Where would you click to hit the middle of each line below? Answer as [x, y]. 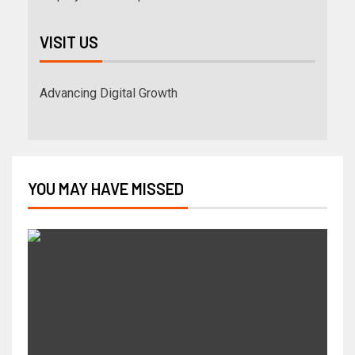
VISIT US [69, 42]
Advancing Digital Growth [109, 94]
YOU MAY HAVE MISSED [106, 189]
